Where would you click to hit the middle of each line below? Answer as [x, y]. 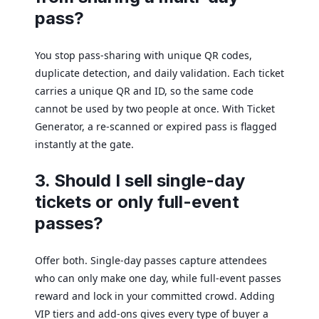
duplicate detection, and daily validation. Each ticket [159, 73]
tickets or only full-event [137, 202]
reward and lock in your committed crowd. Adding [155, 296]
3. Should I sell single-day [140, 180]
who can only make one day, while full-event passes [158, 278]
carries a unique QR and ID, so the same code [144, 90]
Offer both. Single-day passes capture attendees [151, 260]
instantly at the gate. [84, 144]
